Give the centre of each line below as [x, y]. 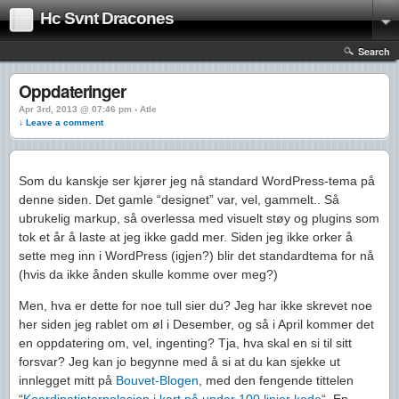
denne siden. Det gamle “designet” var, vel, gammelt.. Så [179, 199]
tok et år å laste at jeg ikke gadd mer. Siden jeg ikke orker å [186, 237]
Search [374, 51]
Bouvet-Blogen [157, 380]
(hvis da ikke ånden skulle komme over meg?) [148, 274]
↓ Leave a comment [61, 122]
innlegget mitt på [67, 380]
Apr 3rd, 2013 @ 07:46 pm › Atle [88, 109]
